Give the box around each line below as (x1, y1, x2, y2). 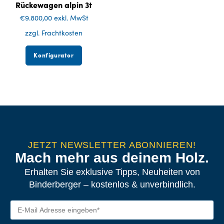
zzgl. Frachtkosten (25, 27, 83, 37)
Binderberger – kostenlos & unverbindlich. (28, 179, 195, 189)
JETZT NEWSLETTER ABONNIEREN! (28, 139, 196, 150)
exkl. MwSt (53, 12, 88, 22)
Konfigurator (33, 50, 74, 59)
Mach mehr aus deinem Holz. (15, 149, 209, 165)
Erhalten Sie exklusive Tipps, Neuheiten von (24, 166, 200, 177)
